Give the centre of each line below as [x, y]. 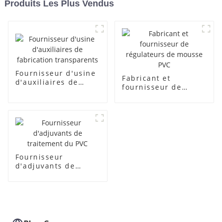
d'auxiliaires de [47, 82]
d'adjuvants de [45, 166]
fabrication [37, 91]
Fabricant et [146, 78]
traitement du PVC [52, 175]
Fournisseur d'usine [55, 73]
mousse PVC [146, 105]
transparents [41, 100]
